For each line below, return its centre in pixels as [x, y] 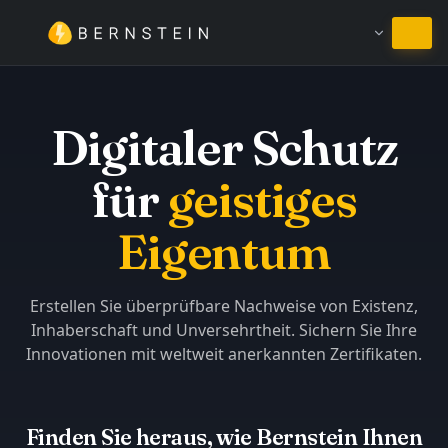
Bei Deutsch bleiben [224, 36]
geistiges [262, 199]
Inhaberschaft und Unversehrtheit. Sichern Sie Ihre [224, 330]
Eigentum [224, 251]
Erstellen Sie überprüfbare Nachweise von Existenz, [224, 306]
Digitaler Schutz [224, 147]
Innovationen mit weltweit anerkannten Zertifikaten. [224, 354]
